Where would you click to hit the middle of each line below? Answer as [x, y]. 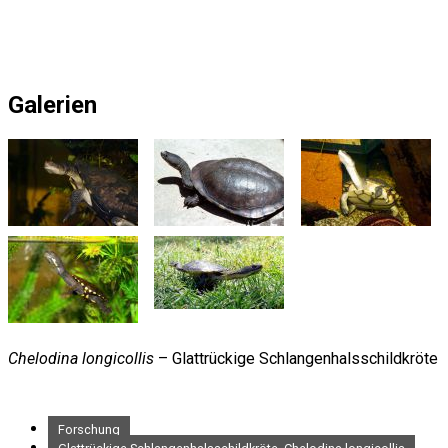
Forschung [89, 429]
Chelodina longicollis [81, 358]
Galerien [52, 105]
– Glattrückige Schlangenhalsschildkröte [296, 358]
